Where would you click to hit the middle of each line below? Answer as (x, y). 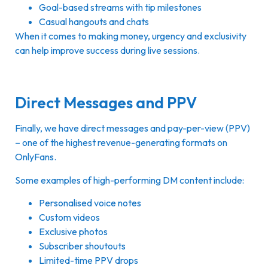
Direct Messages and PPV (106, 103)
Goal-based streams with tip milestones (120, 7)
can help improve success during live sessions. (108, 51)
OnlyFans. (36, 157)
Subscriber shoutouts (82, 246)
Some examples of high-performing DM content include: (130, 180)
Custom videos (69, 217)
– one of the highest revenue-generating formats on (121, 143)
